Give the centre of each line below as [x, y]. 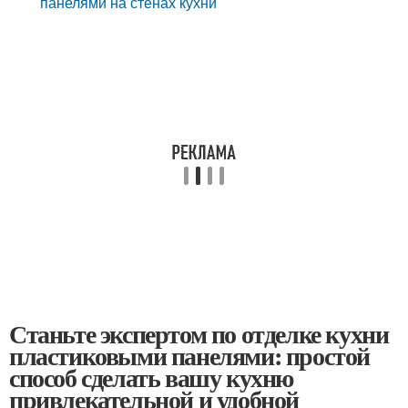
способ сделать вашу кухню [151, 377]
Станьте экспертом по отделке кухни [199, 334]
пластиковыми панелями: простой [189, 356]
